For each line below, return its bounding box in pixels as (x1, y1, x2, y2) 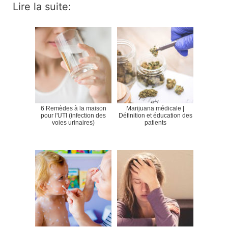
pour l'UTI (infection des (41, 112, 106, 120)
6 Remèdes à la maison (40, 105, 106, 112)
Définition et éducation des (118, 112, 192, 120)
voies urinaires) (52, 119, 95, 127)
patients (144, 119, 166, 127)
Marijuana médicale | (126, 105, 184, 112)
